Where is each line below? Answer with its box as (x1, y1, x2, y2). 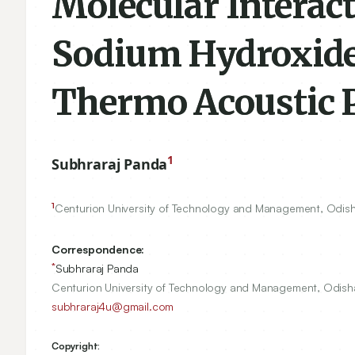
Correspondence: (52, 242, 145, 256)
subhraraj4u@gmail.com (52, 300, 174, 313)
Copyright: (52, 340, 101, 352)
